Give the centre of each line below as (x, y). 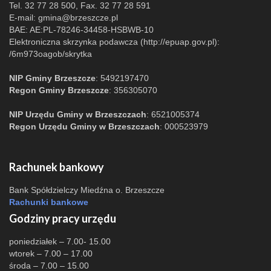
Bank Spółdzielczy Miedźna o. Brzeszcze (87, 190)
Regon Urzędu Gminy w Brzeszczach (84, 127)
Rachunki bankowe (49, 202)
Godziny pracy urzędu (63, 219)
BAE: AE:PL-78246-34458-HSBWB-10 (81, 30)
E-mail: (24, 18)
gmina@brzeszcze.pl (78, 18)
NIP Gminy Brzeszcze (52, 78)
